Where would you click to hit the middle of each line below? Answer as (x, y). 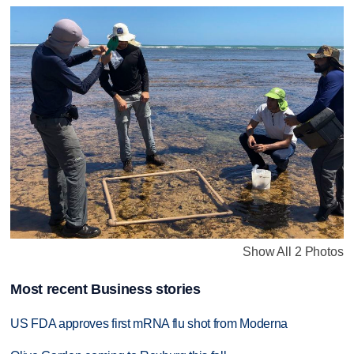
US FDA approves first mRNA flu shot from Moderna (149, 324)
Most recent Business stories (105, 290)
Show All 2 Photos (293, 252)
